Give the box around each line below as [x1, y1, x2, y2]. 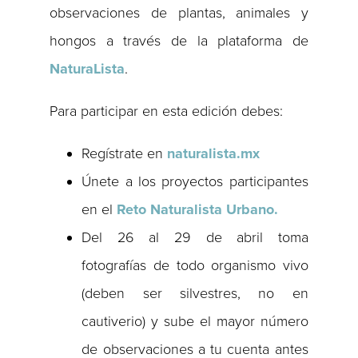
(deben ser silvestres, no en [82, 284, 308, 303]
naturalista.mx [167, 145, 261, 163]
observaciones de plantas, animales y [50, 4, 308, 22]
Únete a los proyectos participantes [82, 173, 308, 191]
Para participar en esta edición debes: [50, 102, 284, 121]
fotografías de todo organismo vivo [82, 257, 308, 275]
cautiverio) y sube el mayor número [82, 312, 308, 331]
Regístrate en [82, 145, 168, 163]
